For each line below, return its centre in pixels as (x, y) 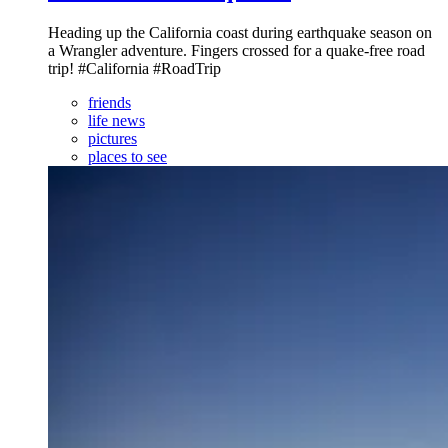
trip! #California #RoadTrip (134, 68)
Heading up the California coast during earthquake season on (240, 32)
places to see (127, 156)
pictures (112, 138)
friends (109, 102)
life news (116, 120)
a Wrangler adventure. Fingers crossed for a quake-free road (236, 50)
